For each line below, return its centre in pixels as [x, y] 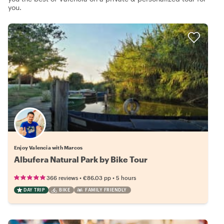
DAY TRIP [34, 190]
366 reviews [62, 178]
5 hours [126, 178]
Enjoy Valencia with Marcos [48, 148]
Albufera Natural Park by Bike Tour [81, 159]
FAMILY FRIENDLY [106, 190]
